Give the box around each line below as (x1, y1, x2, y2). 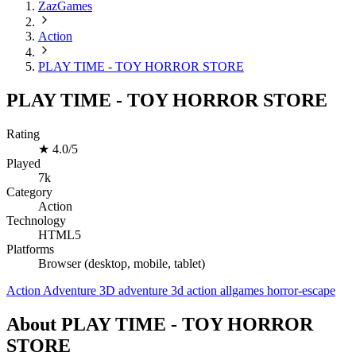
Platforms (6, 242, 54, 257)
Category (6, 185, 52, 199)
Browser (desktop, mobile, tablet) (38, 257, 205, 271)
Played (6, 157, 41, 171)
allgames (220, 284, 264, 298)
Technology (6, 214, 66, 228)
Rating (6, 127, 40, 141)
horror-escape (267, 284, 335, 298)
